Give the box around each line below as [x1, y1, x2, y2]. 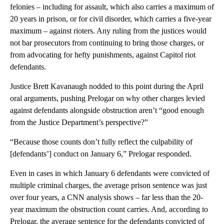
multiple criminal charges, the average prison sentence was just [10, 180, 207, 189]
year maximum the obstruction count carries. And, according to [10, 204, 208, 213]
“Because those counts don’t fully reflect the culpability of [10, 137, 192, 146]
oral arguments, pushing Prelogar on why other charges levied [10, 93, 205, 102]
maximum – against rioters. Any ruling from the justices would [10, 26, 206, 35]
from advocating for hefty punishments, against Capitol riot [10, 50, 195, 59]
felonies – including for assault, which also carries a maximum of [10, 2, 214, 11]
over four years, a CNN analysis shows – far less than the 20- [10, 192, 203, 201]
